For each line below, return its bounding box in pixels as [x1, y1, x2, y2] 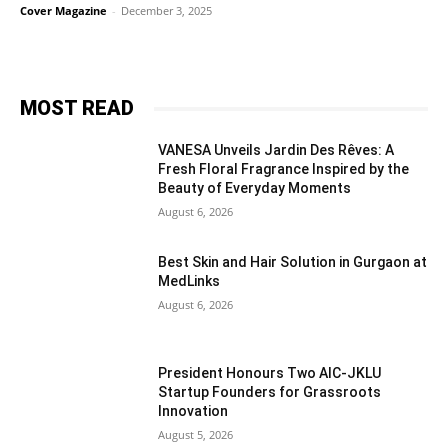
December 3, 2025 [121, 3, 212, 18]
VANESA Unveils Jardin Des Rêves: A [158, 142, 395, 158]
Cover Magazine [20, 3, 107, 18]
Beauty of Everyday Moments [158, 180, 352, 196]
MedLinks [158, 272, 221, 289]
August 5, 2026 [158, 427, 234, 443]
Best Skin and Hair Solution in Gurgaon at [158, 253, 428, 270]
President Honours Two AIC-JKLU [158, 365, 382, 382]
